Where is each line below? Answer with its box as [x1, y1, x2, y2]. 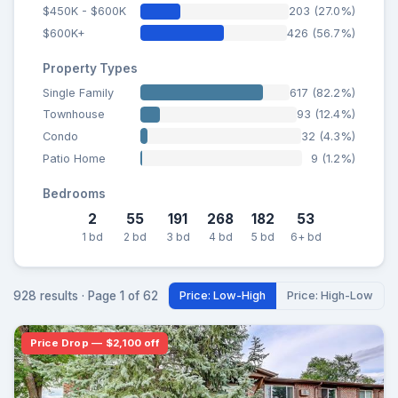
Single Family [43, 85, 114, 99]
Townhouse [43, 107, 105, 122]
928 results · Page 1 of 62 [13, 288, 158, 303]
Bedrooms [43, 186, 106, 201]
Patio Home [43, 151, 106, 165]
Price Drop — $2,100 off [29, 336, 159, 349]
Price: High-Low [287, 289, 373, 303]
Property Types [43, 60, 138, 76]
